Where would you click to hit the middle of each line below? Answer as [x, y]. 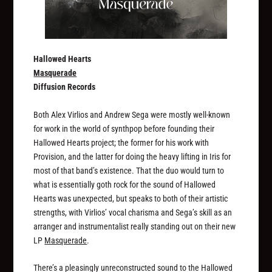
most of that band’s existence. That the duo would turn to [129, 170]
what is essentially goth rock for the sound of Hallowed [125, 184]
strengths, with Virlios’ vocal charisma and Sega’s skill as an [133, 212]
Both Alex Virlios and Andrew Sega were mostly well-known [132, 114]
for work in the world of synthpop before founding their [124, 128]
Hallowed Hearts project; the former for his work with [121, 142]
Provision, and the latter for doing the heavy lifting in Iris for [132, 156]
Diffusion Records [65, 87]
